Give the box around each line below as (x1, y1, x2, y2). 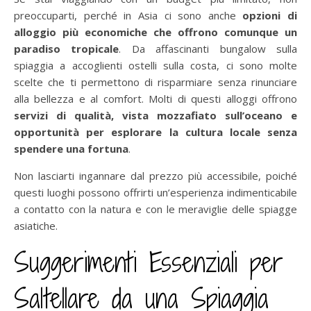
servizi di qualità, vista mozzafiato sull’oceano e (14, 108, 297, 122)
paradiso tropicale (14, 41, 119, 56)
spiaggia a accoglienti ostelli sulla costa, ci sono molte (14, 58, 297, 72)
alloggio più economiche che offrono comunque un (14, 24, 297, 39)
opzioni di (242, 8, 297, 22)
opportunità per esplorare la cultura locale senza (14, 124, 297, 139)
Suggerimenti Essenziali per (14, 244, 283, 280)
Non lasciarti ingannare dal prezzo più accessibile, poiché (14, 168, 297, 183)
